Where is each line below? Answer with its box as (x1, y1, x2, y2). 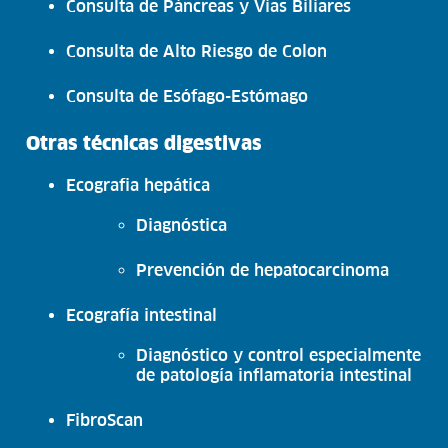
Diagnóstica (136, 215, 228, 234)
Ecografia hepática (66, 175, 211, 194)
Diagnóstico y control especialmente (136, 345, 422, 364)
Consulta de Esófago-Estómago (66, 86, 309, 105)
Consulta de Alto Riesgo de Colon (66, 41, 328, 60)
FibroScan (66, 410, 144, 429)
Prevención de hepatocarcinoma (136, 260, 390, 279)
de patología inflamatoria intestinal (136, 365, 413, 384)
